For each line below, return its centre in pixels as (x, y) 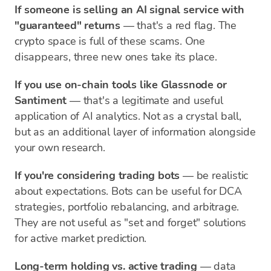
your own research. (60, 148)
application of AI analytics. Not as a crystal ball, (128, 116)
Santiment (41, 100)
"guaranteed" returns (68, 25)
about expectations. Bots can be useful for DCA (128, 191)
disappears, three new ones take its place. (116, 57)
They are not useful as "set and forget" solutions (131, 223)
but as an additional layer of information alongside (135, 132)
